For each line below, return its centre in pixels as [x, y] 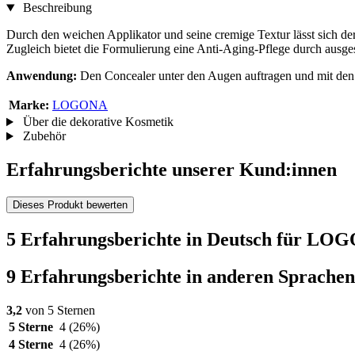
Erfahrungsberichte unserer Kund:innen [172, 170]
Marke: [29, 105]
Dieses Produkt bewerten [70, 205]
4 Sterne [31, 344]
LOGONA [80, 105]
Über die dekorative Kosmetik [96, 122]
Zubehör [42, 136]
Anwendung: [42, 76]
